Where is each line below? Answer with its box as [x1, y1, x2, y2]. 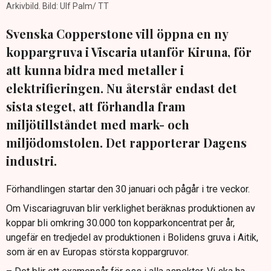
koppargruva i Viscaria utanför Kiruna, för [6, 44, 252, 60]
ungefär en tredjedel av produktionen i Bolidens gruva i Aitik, [6, 232, 258, 244]
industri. [6, 152, 57, 169]
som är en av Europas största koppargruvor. [6, 246, 189, 258]
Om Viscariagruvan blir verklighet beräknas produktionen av [6, 203, 255, 215]
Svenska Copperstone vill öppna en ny [6, 25, 228, 42]
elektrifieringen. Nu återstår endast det [6, 80, 237, 97]
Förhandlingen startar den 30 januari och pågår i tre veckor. [6, 183, 250, 195]
